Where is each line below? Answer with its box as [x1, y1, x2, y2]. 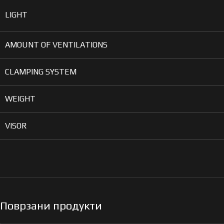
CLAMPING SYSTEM [5, 66, 76, 76]
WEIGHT [5, 93, 35, 103]
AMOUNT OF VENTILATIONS [5, 39, 107, 49]
